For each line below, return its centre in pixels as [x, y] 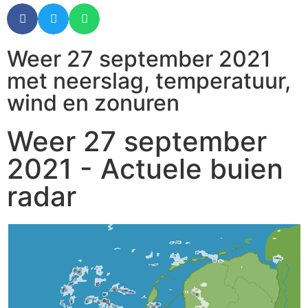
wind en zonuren [93, 103]
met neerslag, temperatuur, [149, 81]
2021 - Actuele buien [145, 169]
